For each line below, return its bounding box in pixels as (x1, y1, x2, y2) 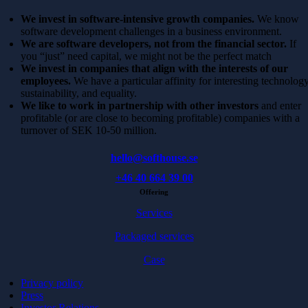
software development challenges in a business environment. (21, 25, 283, 37)
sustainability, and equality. (21, 87, 137, 99)
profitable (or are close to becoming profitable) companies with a (21, 111, 300, 124)
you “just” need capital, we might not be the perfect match (21, 49, 272, 62)
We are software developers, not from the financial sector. (21, 37, 290, 49)
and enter (261, 99, 302, 111)
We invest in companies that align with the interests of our (21, 62, 289, 74)
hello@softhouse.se (110, 151, 198, 164)
